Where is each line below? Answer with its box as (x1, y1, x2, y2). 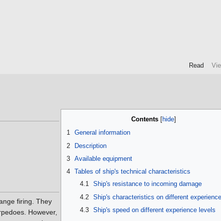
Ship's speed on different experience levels (93, 206, 216, 214)
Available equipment (74, 154, 132, 162)
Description (74, 142, 107, 149)
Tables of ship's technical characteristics (74, 168, 190, 176)
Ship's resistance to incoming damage (93, 180, 202, 188)
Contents (131, 115, 158, 123)
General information (74, 129, 130, 137)
